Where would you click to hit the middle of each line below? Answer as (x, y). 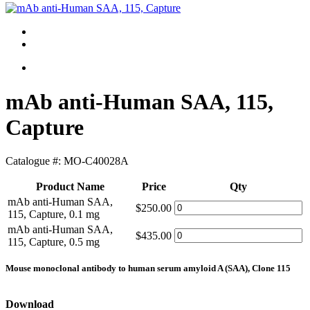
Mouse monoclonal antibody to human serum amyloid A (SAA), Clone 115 (148, 268)
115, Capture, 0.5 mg (54, 242)
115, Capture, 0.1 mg (54, 215)
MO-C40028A (96, 161)
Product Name (70, 187)
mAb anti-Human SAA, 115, (139, 101)
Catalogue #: (35, 161)
